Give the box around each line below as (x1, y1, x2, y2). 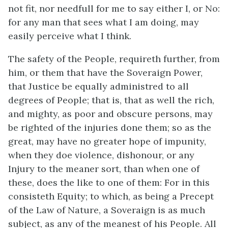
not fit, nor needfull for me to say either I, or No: (8, 2, 220, 14)
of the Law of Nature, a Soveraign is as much (8, 204, 205, 216)
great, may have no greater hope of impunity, (8, 135, 206, 147)
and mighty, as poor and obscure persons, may (8, 107, 213, 120)
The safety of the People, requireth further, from (8, 52, 220, 65)
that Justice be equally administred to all (8, 80, 189, 92)
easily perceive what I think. (8, 30, 131, 42)
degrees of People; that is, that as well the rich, (8, 94, 214, 106)
